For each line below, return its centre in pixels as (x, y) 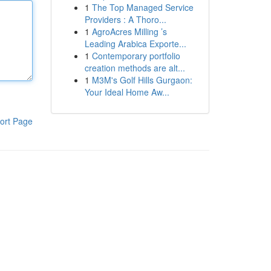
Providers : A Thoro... (125, 19)
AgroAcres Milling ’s (129, 31)
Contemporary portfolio (136, 56)
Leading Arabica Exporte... (135, 44)
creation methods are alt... (135, 68)
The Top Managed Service (142, 7)
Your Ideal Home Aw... (127, 92)
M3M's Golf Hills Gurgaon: (142, 80)
